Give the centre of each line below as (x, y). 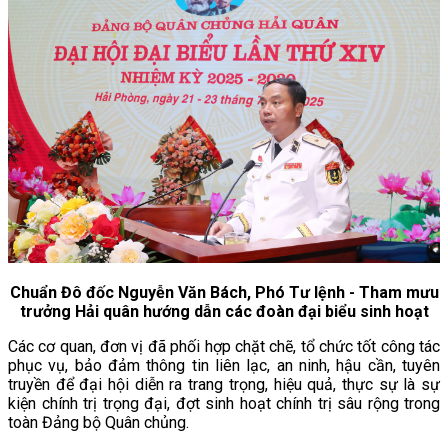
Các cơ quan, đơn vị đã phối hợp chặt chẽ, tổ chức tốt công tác (224, 346)
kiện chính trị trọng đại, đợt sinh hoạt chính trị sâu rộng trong (224, 403)
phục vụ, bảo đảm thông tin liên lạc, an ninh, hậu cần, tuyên (224, 365)
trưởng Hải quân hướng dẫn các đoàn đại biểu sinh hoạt (224, 311)
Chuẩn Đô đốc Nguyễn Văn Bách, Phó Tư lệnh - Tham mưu (224, 292)
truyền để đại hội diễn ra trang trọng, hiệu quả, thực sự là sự (224, 384)
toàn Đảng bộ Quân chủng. (98, 422)
